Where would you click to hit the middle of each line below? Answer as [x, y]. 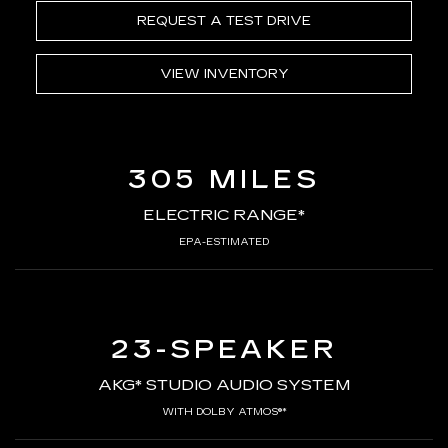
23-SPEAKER [224, 349]
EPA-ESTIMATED [224, 241]
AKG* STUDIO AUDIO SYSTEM [224, 384]
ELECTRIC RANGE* [224, 214]
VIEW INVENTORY [224, 73]
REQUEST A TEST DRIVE [224, 20]
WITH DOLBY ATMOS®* [224, 411]
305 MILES [224, 179]
